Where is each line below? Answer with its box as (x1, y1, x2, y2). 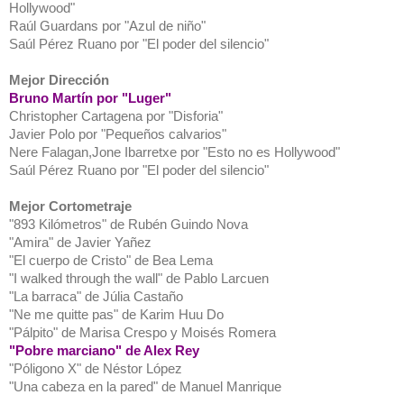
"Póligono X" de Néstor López (9, 360, 182, 376)
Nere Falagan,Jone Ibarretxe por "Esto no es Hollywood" (9, 143, 340, 160)
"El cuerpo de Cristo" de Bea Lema (9, 252, 213, 268)
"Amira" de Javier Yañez (9, 234, 151, 250)
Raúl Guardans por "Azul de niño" (9, 17, 206, 33)
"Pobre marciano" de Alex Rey (9, 342, 199, 358)
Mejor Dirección (9, 71, 109, 87)
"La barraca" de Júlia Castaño (9, 288, 183, 304)
